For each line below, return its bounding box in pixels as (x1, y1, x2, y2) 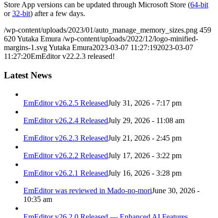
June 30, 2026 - (152, 186, 200, 195)
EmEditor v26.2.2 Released (23, 151, 108, 160)
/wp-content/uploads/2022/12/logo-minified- (63, 35, 198, 43)
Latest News (4, 70, 52, 81)
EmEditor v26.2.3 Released (23, 133, 108, 142)
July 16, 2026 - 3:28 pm (108, 168, 182, 177)
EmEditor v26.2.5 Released (23, 98, 108, 107)
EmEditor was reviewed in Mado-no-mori (23, 186, 152, 195)
